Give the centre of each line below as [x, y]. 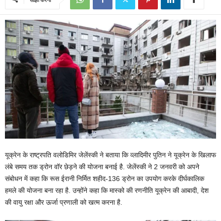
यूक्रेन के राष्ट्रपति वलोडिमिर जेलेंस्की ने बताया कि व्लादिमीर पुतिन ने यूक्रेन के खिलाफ [110, 155]
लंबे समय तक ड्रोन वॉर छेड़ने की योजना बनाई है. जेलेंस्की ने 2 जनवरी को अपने [102, 166]
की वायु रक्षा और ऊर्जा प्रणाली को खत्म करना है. [64, 202]
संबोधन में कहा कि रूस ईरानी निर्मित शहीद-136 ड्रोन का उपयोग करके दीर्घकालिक [105, 178]
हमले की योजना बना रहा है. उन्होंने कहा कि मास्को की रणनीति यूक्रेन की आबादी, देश [107, 190]
